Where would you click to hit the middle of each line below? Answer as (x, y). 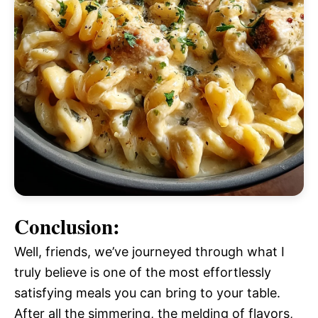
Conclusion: (67, 226)
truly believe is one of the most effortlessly (143, 272)
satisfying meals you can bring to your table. (147, 293)
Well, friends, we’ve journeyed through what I (149, 252)
